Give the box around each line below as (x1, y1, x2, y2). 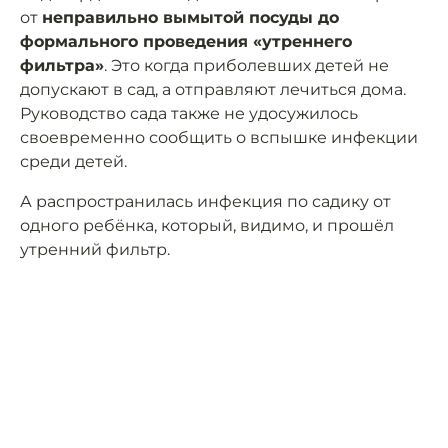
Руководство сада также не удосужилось (20, 104, 358, 124)
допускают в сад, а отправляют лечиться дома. (20, 80, 406, 100)
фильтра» (20, 56, 104, 76)
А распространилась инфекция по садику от (20, 192, 391, 212)
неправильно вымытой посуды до (42, 8, 339, 28)
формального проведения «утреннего (20, 32, 352, 52)
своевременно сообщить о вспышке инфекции (20, 128, 418, 148)
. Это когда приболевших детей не (104, 56, 389, 76)
